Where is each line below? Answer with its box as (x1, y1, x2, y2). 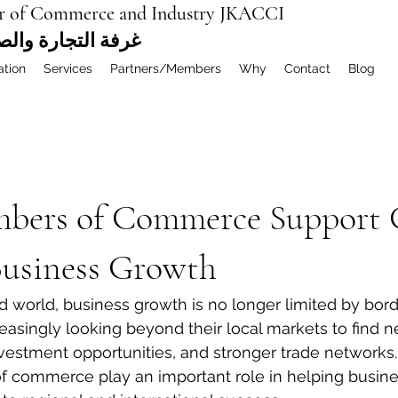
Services (44, 61, 92, 76)
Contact (284, 61, 330, 76)
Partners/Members (110, 61, 221, 76)
